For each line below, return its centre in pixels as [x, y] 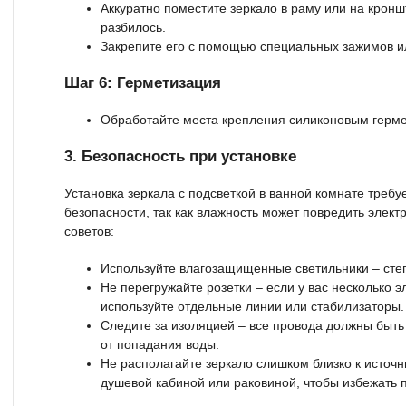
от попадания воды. [160, 344]
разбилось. [133, 27]
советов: [89, 231]
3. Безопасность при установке [180, 156]
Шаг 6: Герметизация [143, 82]
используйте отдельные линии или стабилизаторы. [252, 306]
